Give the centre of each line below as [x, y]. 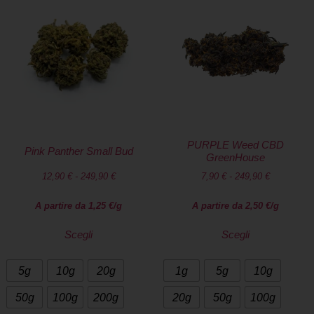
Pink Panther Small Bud [78, 151]
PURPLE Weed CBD [235, 144]
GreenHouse [235, 157]
